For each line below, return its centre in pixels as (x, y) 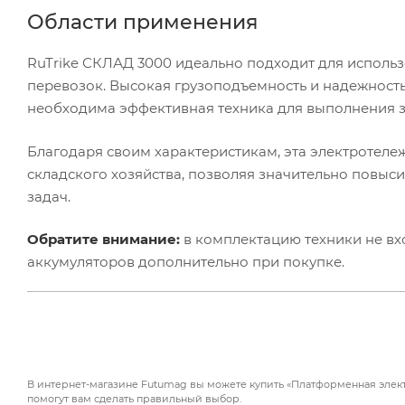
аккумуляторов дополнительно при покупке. (186, 262)
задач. (49, 196)
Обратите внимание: (105, 240)
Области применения (142, 23)
